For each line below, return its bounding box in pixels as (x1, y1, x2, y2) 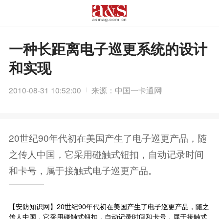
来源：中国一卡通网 (91, 84, 162, 95)
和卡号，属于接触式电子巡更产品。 (8, 163, 157, 176)
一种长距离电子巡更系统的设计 (8, 39, 207, 59)
